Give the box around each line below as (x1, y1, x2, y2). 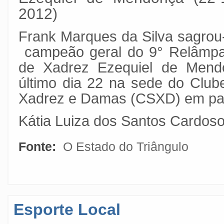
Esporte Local (13, 200, 120, 218)
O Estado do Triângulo (63, 139, 188, 153)
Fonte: (18, 139, 59, 153)
